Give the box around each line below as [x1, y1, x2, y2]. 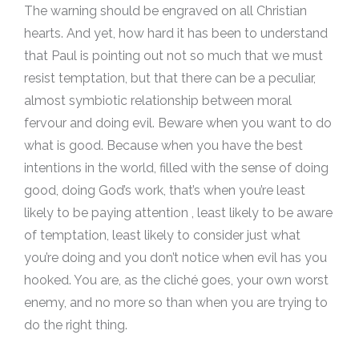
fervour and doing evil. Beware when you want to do [24, 115, 332, 131]
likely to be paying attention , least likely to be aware [24, 205, 333, 220]
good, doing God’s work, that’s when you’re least [24, 183, 305, 198]
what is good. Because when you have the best [24, 138, 303, 153]
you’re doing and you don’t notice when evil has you [24, 250, 327, 265]
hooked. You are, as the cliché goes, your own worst [24, 272, 329, 288]
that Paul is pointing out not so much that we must [24, 48, 323, 63]
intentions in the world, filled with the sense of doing [24, 160, 329, 175]
